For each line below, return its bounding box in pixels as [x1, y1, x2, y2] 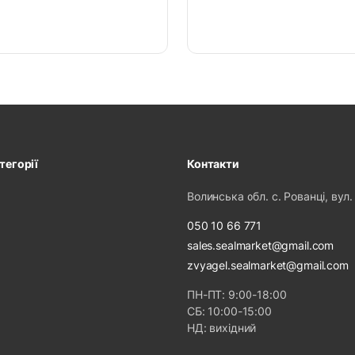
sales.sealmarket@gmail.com [187, 239, 334, 253]
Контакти [187, 157, 239, 171]
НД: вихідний [187, 321, 257, 335]
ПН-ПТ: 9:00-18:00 [187, 288, 287, 302]
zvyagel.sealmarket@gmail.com [187, 258, 349, 273]
